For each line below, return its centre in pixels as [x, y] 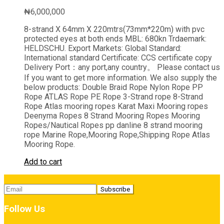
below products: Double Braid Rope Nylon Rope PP [113, 87]
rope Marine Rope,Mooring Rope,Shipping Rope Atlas [117, 134]
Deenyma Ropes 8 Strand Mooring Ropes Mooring [112, 115]
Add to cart [43, 161]
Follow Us [24, 209]
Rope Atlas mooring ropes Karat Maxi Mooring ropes [116, 106]
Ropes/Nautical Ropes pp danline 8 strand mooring [113, 125]
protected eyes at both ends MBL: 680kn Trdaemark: [115, 38]
